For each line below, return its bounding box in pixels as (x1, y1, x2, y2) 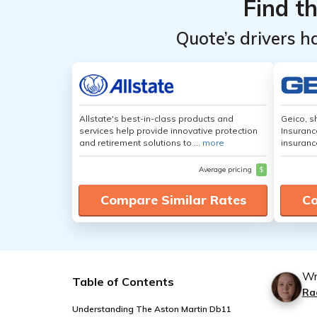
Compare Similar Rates (100, 192, 246, 208)
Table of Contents (72, 275, 174, 289)
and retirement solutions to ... (79, 137, 202, 148)
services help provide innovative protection (79, 125, 258, 136)
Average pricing (199, 165, 254, 174)
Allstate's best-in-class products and (79, 113, 234, 124)
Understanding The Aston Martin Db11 (72, 304, 231, 314)
